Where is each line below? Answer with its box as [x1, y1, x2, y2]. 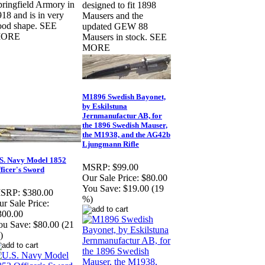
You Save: [82, 183, 121, 194]
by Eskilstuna [82, 102, 127, 111]
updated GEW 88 [82, 21, 148, 32]
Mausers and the [82, 11, 143, 21]
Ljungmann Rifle [82, 140, 139, 149]
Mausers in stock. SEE [82, 32, 167, 43]
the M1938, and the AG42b [82, 130, 170, 140]
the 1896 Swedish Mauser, [82, 121, 167, 130]
